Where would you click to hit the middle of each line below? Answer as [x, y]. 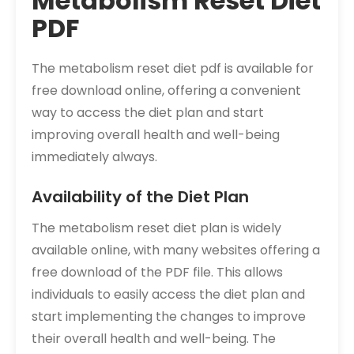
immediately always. [94, 157]
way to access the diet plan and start [148, 113]
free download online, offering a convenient [166, 91]
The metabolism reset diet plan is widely [156, 228]
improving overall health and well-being [156, 135]
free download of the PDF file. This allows [157, 273]
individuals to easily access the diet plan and [168, 295]
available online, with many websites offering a [176, 250]
